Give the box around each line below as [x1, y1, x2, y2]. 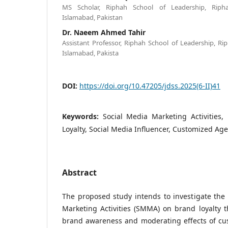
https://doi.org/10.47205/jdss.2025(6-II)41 [79, 80, 220, 91]
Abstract [62, 166, 97, 178]
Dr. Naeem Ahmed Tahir [62, 27, 146, 37]
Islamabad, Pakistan [62, 12, 123, 22]
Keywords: [62, 111, 103, 121]
